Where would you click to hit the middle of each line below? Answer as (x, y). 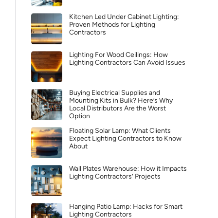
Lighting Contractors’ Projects (115, 176)
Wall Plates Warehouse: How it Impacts (128, 169)
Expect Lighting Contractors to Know (125, 138)
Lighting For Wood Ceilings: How (118, 55)
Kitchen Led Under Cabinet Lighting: (124, 17)
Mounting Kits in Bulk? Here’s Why (121, 100)
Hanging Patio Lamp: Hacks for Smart (126, 207)
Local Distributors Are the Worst (118, 108)
